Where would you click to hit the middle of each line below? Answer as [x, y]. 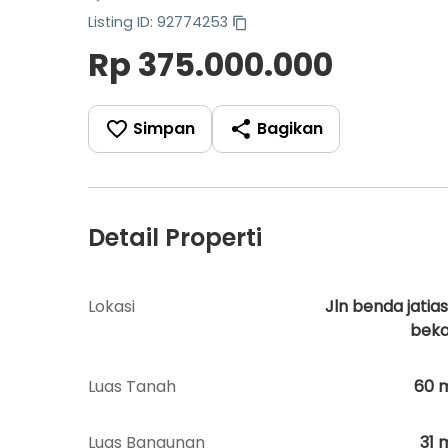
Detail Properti [175, 237]
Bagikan [290, 128]
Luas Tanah [132, 386]
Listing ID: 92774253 [158, 21]
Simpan [164, 128]
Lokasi [111, 306]
